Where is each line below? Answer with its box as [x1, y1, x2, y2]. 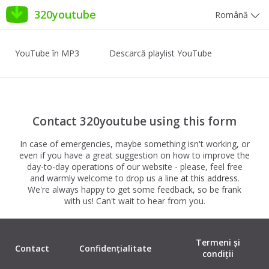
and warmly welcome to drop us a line [29, 172, 181, 184]
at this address [180, 172, 238, 184]
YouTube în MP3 [15, 47, 79, 59]
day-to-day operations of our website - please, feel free [26, 161, 243, 172]
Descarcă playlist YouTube [109, 47, 212, 59]
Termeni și [195, 237, 240, 248]
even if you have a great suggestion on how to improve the [19, 150, 250, 161]
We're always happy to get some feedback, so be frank [28, 184, 241, 195]
